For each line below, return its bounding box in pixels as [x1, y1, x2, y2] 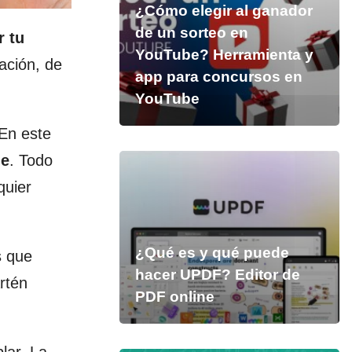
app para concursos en [134, 68, 302, 85]
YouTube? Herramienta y [134, 46, 313, 63]
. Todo [9, 151, 53, 169]
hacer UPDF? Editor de [134, 266, 300, 283]
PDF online [134, 288, 214, 305]
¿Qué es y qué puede [134, 244, 289, 261]
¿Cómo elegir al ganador [134, 2, 313, 19]
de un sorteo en [134, 24, 248, 41]
